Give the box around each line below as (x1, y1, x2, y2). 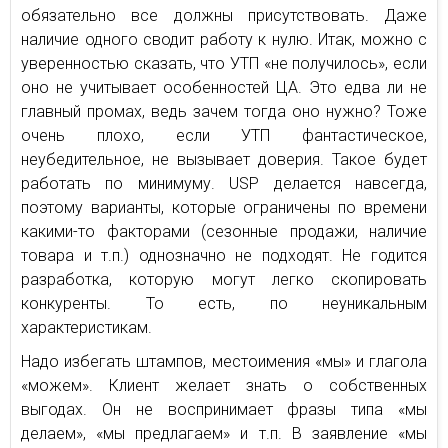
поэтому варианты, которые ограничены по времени (21, 197, 427, 217)
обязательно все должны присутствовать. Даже (21, 5, 427, 25)
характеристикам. (21, 317, 152, 337)
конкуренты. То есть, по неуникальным (21, 293, 427, 313)
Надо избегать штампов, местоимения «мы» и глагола (21, 351, 427, 371)
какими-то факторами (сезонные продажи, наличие (21, 221, 427, 241)
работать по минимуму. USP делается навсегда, (21, 173, 427, 193)
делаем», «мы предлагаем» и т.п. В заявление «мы (21, 423, 427, 443)
